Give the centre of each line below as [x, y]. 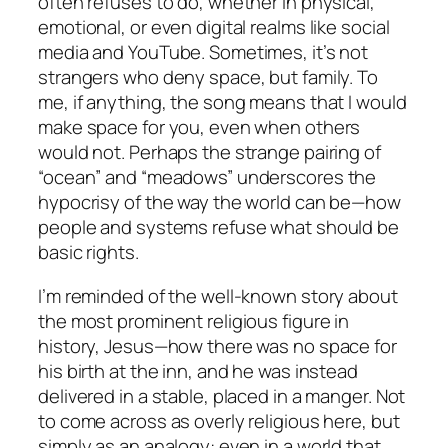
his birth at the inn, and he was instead [198, 370]
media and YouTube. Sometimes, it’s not [203, 52]
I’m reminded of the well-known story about [218, 295]
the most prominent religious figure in [194, 320]
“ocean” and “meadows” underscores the [207, 177]
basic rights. [88, 252]
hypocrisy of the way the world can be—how [219, 202]
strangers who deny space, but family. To [208, 77]
